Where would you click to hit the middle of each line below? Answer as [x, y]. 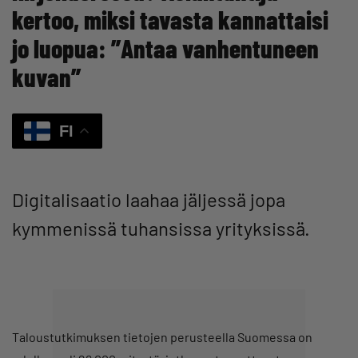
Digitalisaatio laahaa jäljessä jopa [149, 200]
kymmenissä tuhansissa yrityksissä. [161, 229]
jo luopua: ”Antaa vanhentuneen [165, 48]
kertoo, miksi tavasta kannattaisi [170, 19]
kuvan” [46, 76]
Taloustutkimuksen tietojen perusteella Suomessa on [162, 337]
